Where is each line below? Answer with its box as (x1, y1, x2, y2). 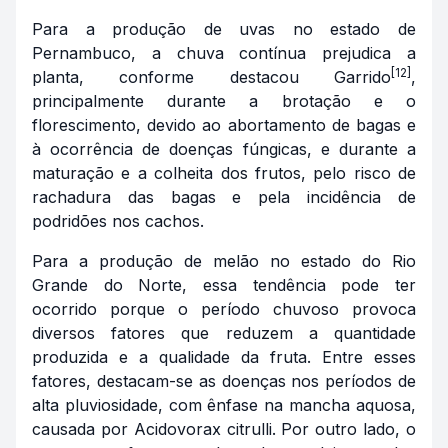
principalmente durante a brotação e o (32, 91, 416, 112)
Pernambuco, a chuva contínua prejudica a (32, 43, 416, 64)
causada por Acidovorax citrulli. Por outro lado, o (32, 419, 416, 440)
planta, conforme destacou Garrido (32, 67, 391, 88)
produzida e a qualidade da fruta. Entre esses (32, 347, 416, 368)
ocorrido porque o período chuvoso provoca (32, 299, 416, 320)
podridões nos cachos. (32, 211, 204, 232)
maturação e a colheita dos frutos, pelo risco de (32, 163, 416, 184)
